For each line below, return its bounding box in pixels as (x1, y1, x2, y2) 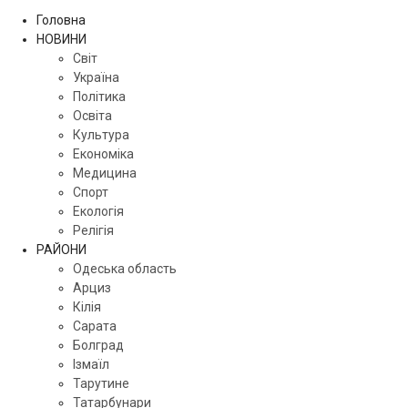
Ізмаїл (73, 356, 109, 372)
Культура (73, 127, 129, 142)
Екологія (73, 203, 124, 219)
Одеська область (73, 260, 177, 276)
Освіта (73, 107, 112, 123)
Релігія (73, 222, 114, 238)
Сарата (73, 318, 117, 333)
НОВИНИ (36, 31, 87, 46)
